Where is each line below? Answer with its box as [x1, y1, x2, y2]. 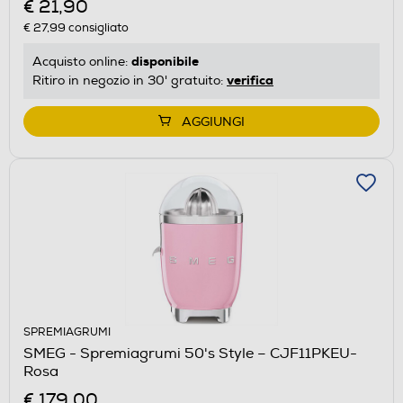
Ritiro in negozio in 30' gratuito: [32, 72, 227, 88]
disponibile [131, 52, 199, 69]
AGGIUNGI [182, 113, 245, 130]
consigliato [66, 20, 129, 35]
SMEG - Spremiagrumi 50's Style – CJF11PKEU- [23, 344, 357, 363]
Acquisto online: [32, 53, 131, 69]
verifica [227, 71, 273, 88]
